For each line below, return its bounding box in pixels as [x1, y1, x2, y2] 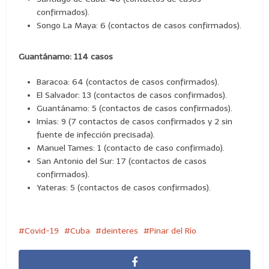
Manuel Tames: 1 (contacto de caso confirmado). [37, 142, 225, 153]
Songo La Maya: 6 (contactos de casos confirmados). [37, 20, 242, 31]
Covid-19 [25, 225, 59, 236]
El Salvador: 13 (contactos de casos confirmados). [37, 89, 228, 100]
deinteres [101, 225, 139, 236]
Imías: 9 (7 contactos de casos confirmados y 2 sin [37, 116, 233, 127]
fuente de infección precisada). [37, 129, 156, 140]
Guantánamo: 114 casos [19, 51, 113, 62]
